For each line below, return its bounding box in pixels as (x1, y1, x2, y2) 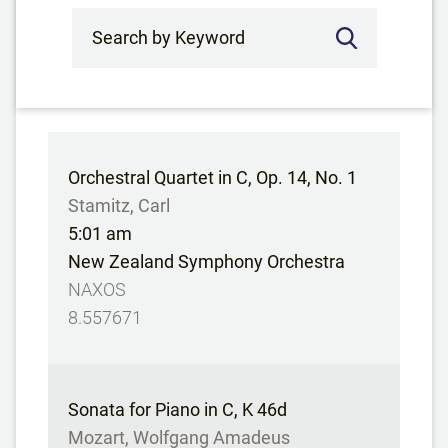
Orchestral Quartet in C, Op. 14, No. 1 (68, 167, 357, 188)
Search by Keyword (70, 9, 240, 33)
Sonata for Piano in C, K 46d (68, 399, 287, 420)
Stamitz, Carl (68, 195, 170, 216)
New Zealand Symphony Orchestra (68, 251, 345, 272)
